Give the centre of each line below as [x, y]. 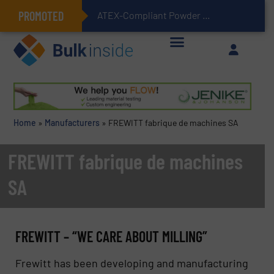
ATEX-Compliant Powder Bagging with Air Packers [206, 15]
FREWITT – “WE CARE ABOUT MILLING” [112, 236]
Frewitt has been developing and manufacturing [132, 263]
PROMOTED [41, 16]
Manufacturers [72, 123]
